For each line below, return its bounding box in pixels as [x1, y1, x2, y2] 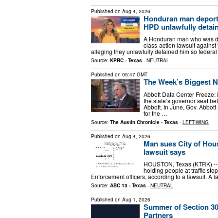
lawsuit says [144, 146, 185, 157]
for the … [144, 109, 167, 117]
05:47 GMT [122, 71, 147, 78]
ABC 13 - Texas [110, 182, 146, 189]
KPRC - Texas [110, 57, 142, 64]
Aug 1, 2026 [122, 196, 150, 203]
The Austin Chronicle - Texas [110, 118, 178, 126]
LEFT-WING [182, 118, 209, 126]
